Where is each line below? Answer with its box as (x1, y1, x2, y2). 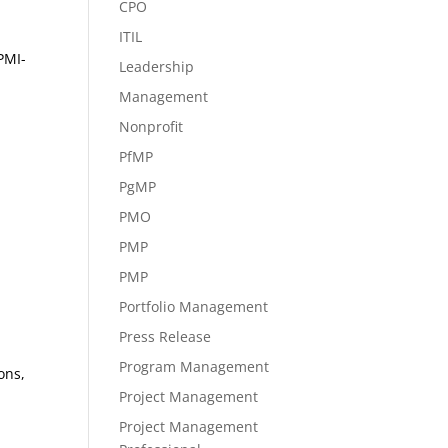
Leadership (119, 57, 195, 76)
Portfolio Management (119, 297, 269, 316)
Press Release (119, 327, 212, 346)
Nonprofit (119, 117, 184, 136)
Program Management (119, 357, 270, 376)
